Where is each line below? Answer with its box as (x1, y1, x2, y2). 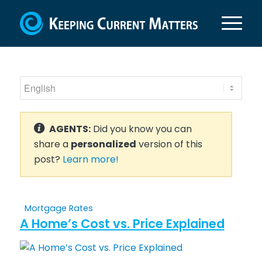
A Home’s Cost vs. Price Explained (19, 215, 225, 232)
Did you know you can (90, 122, 192, 136)
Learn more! (62, 153, 119, 166)
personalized (70, 137, 136, 151)
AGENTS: (49, 122, 91, 136)
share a (33, 137, 71, 151)
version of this (136, 137, 202, 151)
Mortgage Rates (24, 202, 93, 214)
